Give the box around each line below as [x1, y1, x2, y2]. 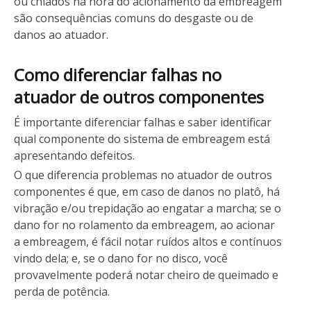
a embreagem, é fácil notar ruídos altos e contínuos [14, 234, 282, 249]
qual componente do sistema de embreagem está [14, 131, 270, 146]
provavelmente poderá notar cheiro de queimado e [14, 267, 278, 283]
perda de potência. [14, 284, 110, 299]
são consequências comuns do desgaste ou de [14, 10, 253, 26]
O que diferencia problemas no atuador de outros [14, 167, 272, 183]
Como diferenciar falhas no [14, 63, 221, 86]
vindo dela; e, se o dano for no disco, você [14, 251, 228, 266]
